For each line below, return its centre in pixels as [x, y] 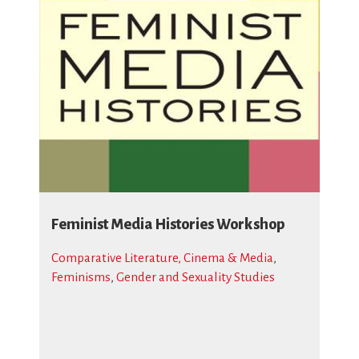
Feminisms [81, 277]
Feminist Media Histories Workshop [168, 224]
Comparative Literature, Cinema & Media [162, 258]
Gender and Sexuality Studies [196, 277]
